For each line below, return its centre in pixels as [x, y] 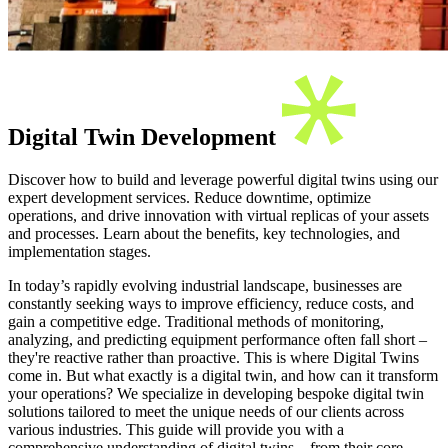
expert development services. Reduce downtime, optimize [189, 197]
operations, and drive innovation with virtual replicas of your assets [218, 215]
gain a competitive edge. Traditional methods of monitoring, [196, 321]
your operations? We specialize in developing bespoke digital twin [216, 393]
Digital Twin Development [145, 136]
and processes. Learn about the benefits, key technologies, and [204, 233]
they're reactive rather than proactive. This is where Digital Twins [213, 357]
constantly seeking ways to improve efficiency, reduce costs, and [211, 303]
